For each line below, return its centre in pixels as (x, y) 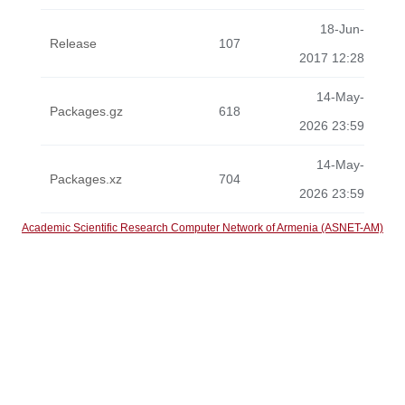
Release (73, 43)
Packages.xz (86, 179)
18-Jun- (342, 29)
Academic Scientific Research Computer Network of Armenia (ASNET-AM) (202, 228)
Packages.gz (86, 111)
